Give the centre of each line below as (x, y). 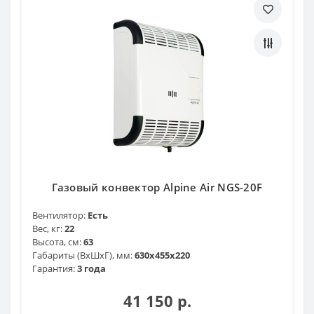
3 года (91, 268)
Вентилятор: (59, 215)
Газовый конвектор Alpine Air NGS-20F (157, 187)
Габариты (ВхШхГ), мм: (82, 255)
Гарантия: (54, 268)
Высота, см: (57, 241)
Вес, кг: (47, 228)
